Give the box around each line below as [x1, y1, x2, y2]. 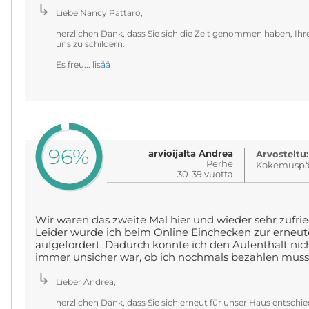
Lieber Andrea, [55, 277, 116, 287]
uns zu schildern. [55, 39, 125, 49]
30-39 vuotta [177, 168, 234, 179]
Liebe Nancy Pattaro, [55, 8, 143, 18]
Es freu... [55, 59, 92, 70]
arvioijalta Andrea [148, 148, 234, 159]
